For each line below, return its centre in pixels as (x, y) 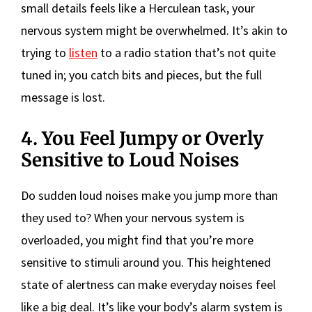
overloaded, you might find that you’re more (137, 240)
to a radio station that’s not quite (187, 52)
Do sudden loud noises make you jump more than (149, 195)
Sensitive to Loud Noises (130, 159)
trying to (45, 52)
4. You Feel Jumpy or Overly (142, 138)
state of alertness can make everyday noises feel (148, 284)
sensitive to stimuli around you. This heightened (146, 262)
